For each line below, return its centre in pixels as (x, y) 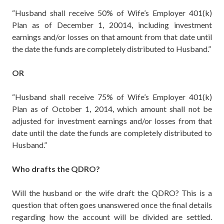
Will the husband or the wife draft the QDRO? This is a (112, 193)
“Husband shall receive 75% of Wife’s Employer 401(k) (112, 97)
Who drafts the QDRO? (56, 169)
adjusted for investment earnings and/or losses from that (112, 121)
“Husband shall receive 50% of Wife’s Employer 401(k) (112, 13)
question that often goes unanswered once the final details (112, 205)
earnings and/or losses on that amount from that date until (112, 37)
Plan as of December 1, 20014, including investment (112, 25)
